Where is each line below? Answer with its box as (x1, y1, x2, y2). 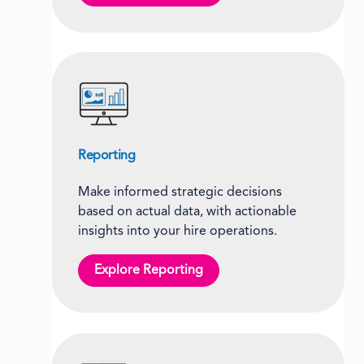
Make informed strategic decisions (78, 186, 282, 200)
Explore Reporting (94, 264, 203, 278)
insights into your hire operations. (78, 225, 277, 239)
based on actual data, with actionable (78, 206, 297, 219)
